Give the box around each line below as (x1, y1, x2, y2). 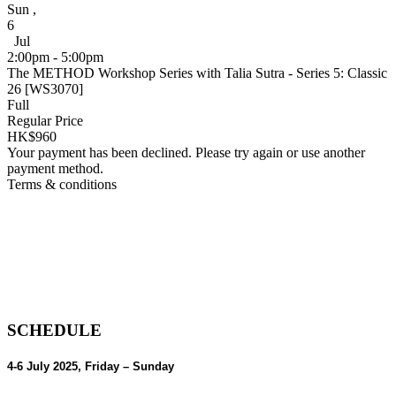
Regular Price (7, 112, 83, 128)
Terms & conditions (7, 176, 117, 192)
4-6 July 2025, (7, 360, 85, 374)
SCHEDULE (7, 321, 102, 340)
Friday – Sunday (85, 360, 174, 374)
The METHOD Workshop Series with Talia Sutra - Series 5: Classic (7, 65, 387, 80)
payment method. (7, 160, 103, 176)
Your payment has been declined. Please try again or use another (7, 144, 365, 160)
